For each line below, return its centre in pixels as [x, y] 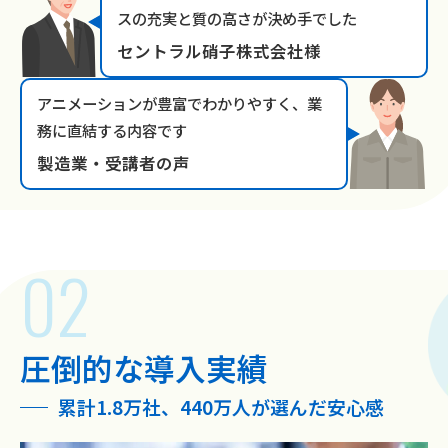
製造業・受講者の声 [113, 163]
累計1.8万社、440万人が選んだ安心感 [220, 407]
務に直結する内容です [112, 130]
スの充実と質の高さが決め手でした [237, 18]
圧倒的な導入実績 [144, 368]
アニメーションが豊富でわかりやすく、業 [179, 103]
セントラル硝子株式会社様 [219, 51]
